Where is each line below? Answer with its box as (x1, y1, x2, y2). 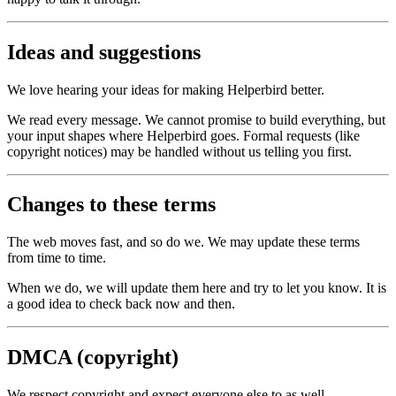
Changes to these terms (7, 193, 216, 217)
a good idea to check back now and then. (7, 296, 235, 312)
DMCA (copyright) (7, 346, 179, 369)
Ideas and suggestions (7, 40, 201, 64)
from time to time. (7, 250, 106, 266)
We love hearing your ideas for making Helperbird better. (7, 81, 324, 97)
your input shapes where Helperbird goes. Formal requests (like (7, 127, 360, 143)
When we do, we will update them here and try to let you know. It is (7, 280, 386, 296)
